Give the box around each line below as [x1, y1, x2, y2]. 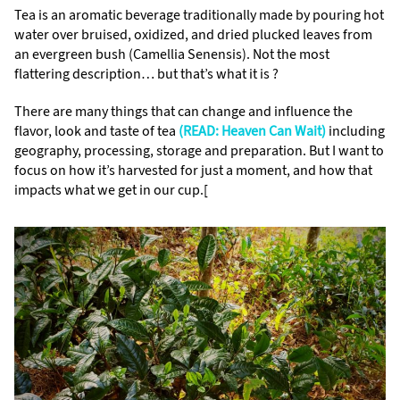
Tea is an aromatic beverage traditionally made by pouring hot [14, 5, 384, 24]
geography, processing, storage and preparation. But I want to [14, 141, 384, 160]
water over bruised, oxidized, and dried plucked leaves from [14, 25, 372, 44]
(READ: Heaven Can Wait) [176, 121, 326, 140]
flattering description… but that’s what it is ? [14, 64, 279, 83]
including [326, 121, 385, 140]
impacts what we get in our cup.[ [14, 180, 208, 199]
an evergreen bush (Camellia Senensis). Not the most [14, 45, 329, 63]
